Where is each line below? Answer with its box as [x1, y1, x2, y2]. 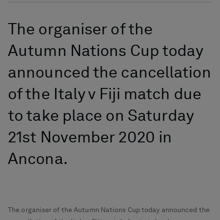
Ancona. [8, 148, 68, 168]
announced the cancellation [8, 62, 211, 82]
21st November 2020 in [8, 127, 172, 146]
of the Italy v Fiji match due [8, 83, 201, 103]
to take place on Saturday [8, 105, 194, 125]
